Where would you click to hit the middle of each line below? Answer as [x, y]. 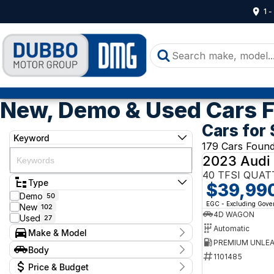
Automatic [231, 228]
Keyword [31, 138]
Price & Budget [58, 267]
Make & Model [57, 232]
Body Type [32, 263]
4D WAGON [234, 214]
